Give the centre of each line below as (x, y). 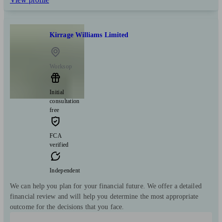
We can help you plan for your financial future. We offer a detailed (106, 186)
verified (59, 144)
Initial (57, 92)
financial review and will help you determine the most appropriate (104, 196)
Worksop (61, 66)
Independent (65, 170)
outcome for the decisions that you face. (67, 207)
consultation (65, 101)
